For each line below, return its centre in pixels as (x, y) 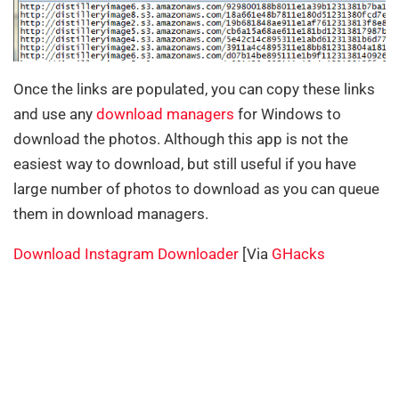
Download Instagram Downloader (126, 254)
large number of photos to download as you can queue (196, 189)
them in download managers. (111, 214)
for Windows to (288, 114)
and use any (55, 114)
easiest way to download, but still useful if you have (185, 164)
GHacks (298, 254)
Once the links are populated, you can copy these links (194, 90)
